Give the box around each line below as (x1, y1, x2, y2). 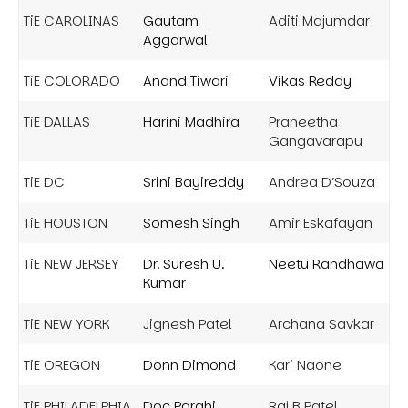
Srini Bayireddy (143, 171, 244, 191)
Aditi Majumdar (269, 10, 370, 30)
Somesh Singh (143, 212, 240, 232)
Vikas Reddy (269, 70, 352, 90)
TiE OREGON (24, 354, 100, 374)
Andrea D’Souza (269, 171, 375, 191)
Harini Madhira (143, 111, 240, 131)
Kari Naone (269, 354, 342, 374)
